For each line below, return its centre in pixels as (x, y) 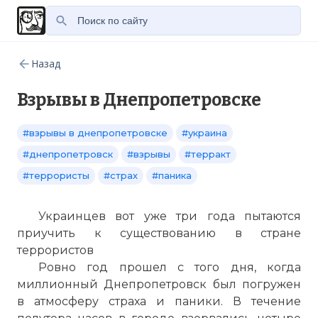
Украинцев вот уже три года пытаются (170, 216)
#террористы (56, 175)
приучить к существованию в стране (159, 233)
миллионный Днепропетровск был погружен (159, 284)
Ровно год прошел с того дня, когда (170, 267)
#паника (172, 175)
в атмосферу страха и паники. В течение (159, 301)
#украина (204, 133)
